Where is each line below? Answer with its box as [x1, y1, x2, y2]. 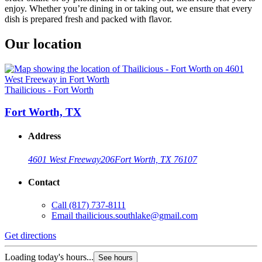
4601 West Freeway [28, 154, 101, 164]
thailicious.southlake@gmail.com [75, 211, 198, 221]
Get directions [5, 230, 56, 241]
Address [28, 131, 61, 142]
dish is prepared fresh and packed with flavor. [5, 13, 172, 24]
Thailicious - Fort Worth [5, 84, 94, 95]
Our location [5, 36, 81, 51]
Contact [28, 177, 60, 188]
